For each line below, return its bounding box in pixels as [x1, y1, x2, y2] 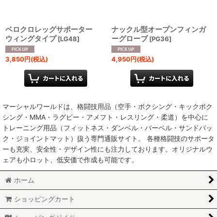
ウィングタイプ [5, 34, 56, 43]
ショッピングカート [14, 195, 76, 203]
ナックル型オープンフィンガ [111, 25, 206, 34]
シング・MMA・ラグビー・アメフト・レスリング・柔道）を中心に [2, 112, 208, 121]
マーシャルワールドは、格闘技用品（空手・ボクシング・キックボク [2, 102, 213, 110]
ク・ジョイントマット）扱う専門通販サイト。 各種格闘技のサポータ [2, 134, 215, 142]
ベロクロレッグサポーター [5, 25, 100, 34]
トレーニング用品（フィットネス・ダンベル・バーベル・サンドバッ [2, 123, 213, 132]
